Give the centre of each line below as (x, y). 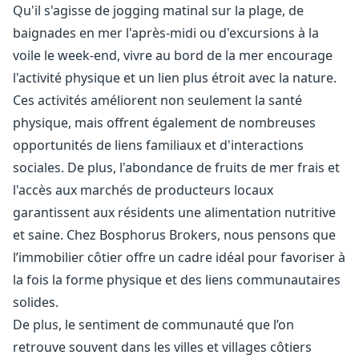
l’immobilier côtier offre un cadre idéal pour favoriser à (179, 257)
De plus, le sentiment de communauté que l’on (153, 325)
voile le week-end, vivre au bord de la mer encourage (173, 55)
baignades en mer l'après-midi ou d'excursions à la (166, 33)
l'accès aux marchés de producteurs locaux (143, 190)
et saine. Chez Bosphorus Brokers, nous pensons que (174, 235)
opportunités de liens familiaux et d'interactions (158, 145)
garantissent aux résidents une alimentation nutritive (174, 212)
